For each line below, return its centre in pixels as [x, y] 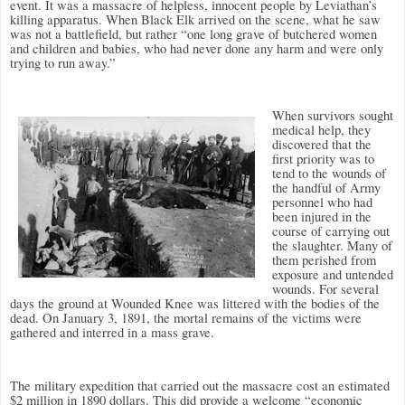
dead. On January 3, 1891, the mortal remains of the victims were [186, 318]
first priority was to [323, 159]
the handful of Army [326, 188]
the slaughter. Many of [332, 246]
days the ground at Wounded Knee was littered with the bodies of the [195, 304]
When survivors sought [333, 116]
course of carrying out [331, 231]
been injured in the [322, 217]
